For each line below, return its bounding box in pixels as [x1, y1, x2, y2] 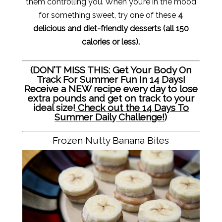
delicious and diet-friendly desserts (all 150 [33, 24, 189, 33]
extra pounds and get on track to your [27, 93, 194, 104]
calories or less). [82, 37, 140, 47]
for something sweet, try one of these [39, 10, 178, 20]
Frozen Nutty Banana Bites [53, 135, 169, 146]
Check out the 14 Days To [75, 102, 189, 113]
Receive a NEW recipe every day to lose [24, 83, 198, 94]
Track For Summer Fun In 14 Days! [36, 74, 185, 85]
